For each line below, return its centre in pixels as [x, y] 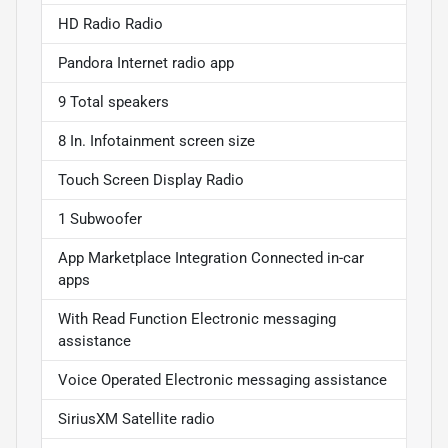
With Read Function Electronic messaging [197, 319]
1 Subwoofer [100, 219]
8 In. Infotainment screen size [156, 141]
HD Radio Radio [110, 24]
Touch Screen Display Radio [151, 180]
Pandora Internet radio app [146, 63]
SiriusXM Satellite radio [136, 419]
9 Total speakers [113, 102]
